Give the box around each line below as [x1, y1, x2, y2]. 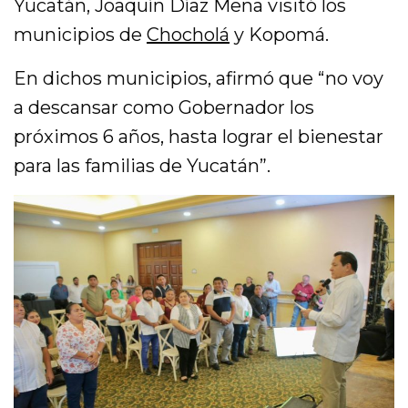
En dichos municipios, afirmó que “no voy [14, 66, 384, 89]
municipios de [14, 23, 148, 46]
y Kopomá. [229, 23, 330, 46]
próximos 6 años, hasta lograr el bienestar [14, 125, 384, 148]
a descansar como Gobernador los [14, 96, 315, 118]
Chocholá [147, 23, 230, 46]
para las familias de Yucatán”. [14, 154, 271, 177]
